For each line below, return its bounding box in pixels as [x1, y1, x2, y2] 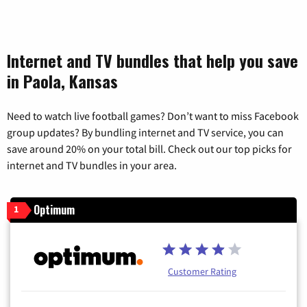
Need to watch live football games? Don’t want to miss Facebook [7, 109, 299, 123]
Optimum [34, 201, 75, 219]
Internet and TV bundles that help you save [7, 48, 298, 73]
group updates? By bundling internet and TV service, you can [7, 125, 284, 140]
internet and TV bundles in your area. [7, 158, 177, 173]
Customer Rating [168, 265, 236, 278]
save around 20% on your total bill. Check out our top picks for [7, 142, 292, 156]
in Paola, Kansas [7, 69, 118, 94]
